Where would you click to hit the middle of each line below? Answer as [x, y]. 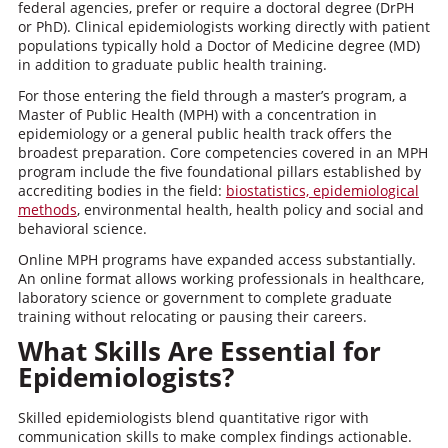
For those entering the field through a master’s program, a [212, 95]
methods [47, 209]
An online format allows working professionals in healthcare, [220, 278]
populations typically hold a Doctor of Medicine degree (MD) [218, 45]
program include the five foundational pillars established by [219, 171]
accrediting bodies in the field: [121, 190]
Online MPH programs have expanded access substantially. [216, 259]
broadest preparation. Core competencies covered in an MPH [222, 152]
